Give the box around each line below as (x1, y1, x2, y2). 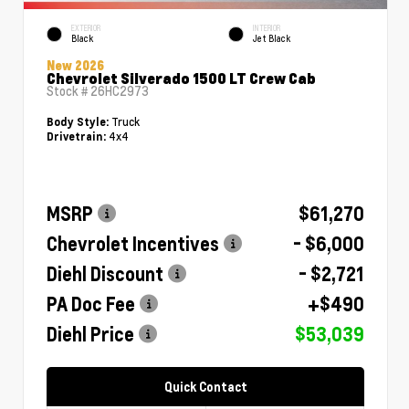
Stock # (47, 82, 90, 99)
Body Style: (47, 114, 109, 128)
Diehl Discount (47, 261, 163, 286)
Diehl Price (47, 321, 134, 346)
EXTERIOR (71, 22, 100, 33)
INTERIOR (253, 22, 280, 33)
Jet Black (253, 31, 290, 45)
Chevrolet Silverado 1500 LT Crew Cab (47, 68, 316, 87)
